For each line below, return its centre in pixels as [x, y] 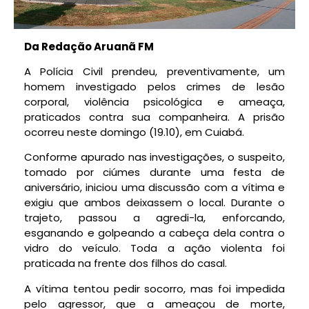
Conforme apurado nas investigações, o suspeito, [154, 157]
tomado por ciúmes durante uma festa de [154, 172]
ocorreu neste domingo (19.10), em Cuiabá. [134, 132]
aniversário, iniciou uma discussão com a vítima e [154, 188]
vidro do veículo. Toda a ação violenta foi [154, 248]
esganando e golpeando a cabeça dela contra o [154, 233]
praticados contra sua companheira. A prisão [154, 117]
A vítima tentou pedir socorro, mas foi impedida [154, 288]
